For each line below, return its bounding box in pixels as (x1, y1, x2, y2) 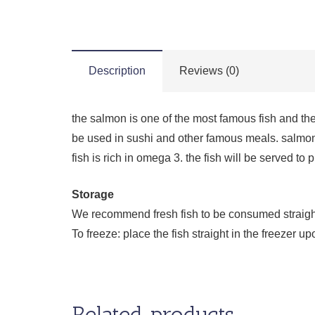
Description (89, 65, 146, 77)
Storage (72, 188, 114, 201)
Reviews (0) (179, 65, 239, 77)
